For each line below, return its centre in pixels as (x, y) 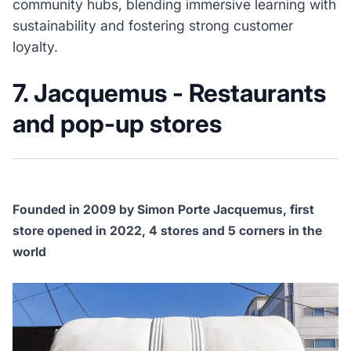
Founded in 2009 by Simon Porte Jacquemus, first (163, 210)
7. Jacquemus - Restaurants (169, 94)
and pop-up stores (119, 124)
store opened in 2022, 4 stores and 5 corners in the (167, 231)
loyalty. (35, 47)
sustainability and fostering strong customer (152, 26)
